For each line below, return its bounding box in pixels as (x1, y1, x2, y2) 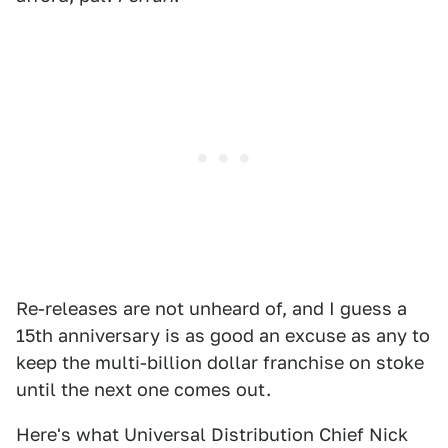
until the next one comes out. (16, 379, 271, 400)
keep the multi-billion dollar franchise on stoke (16, 352, 424, 373)
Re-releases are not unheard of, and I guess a (16, 298, 407, 319)
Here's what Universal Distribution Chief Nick (16, 424, 408, 445)
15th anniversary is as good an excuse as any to (16, 325, 430, 346)
